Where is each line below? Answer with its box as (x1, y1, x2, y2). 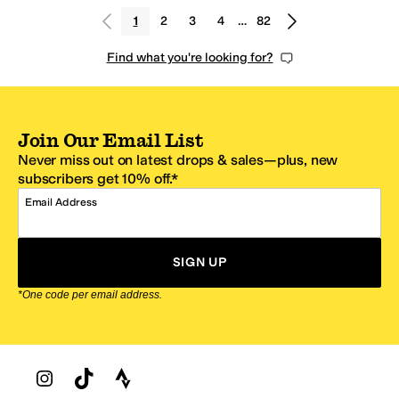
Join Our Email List (18, 129, 204, 151)
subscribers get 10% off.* (18, 170, 178, 188)
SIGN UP (172, 255, 227, 271)
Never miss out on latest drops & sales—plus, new (18, 151, 338, 169)
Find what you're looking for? (106, 50, 273, 66)
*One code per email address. (18, 289, 162, 302)
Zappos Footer (17, 358, 102, 374)
